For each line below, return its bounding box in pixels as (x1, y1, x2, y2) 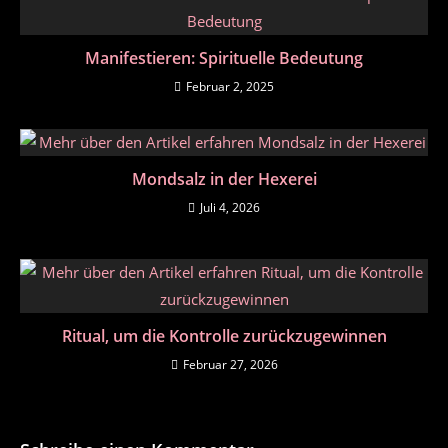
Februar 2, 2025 (186, 77, 274, 95)
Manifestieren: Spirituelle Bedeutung (85, 46, 363, 69)
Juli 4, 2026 (200, 198, 260, 216)
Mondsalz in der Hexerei (131, 167, 317, 190)
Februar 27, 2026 (182, 355, 278, 373)
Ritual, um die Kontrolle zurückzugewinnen (61, 324, 387, 347)
